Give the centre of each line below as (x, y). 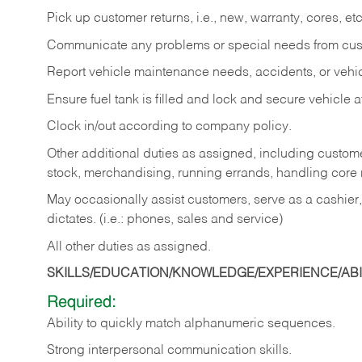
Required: (82, 303)
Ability (65, 324)
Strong (67, 351)
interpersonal (126, 351)
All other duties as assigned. (130, 247)
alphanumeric (224, 324)
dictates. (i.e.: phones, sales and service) (165, 220)
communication (212, 351)
